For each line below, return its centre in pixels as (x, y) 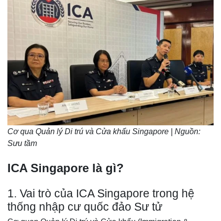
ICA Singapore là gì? (67, 168)
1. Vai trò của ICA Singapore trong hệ (101, 193)
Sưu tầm (22, 143)
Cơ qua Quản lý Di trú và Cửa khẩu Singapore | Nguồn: (104, 131)
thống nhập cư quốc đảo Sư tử (86, 207)
